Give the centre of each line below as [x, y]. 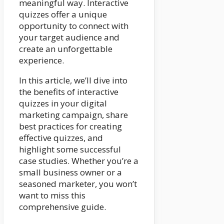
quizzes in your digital [63, 103]
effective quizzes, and [61, 137]
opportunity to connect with [74, 25]
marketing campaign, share [73, 114]
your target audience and [69, 37]
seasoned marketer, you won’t [78, 183]
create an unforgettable [66, 48]
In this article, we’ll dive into [73, 80]
